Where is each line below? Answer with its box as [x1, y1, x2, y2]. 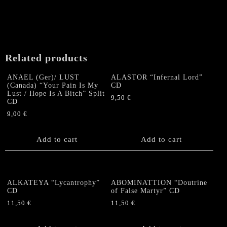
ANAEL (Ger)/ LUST [7, 73, 80, 82]
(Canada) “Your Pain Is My [7, 82, 98, 90]
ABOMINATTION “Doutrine [111, 178, 208, 186]
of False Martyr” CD [111, 186, 180, 195]
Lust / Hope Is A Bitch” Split [7, 90, 105, 98]
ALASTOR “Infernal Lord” [111, 73, 203, 82]
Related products [5, 52, 88, 64]
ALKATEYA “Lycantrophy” [7, 178, 100, 186]
